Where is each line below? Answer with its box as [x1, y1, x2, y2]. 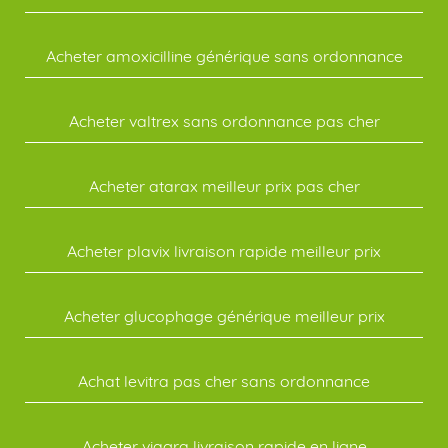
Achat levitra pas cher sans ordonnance [78, 371, 370, 391]
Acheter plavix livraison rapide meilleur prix [67, 241, 381, 261]
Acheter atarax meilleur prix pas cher [88, 176, 360, 196]
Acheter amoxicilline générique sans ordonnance [45, 46, 403, 66]
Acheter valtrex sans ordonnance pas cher [68, 111, 380, 131]
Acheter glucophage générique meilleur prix [63, 306, 385, 326]
